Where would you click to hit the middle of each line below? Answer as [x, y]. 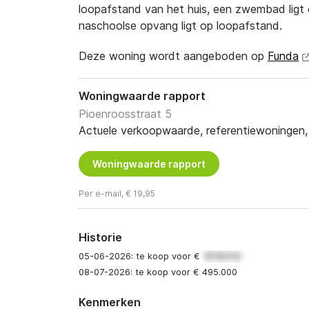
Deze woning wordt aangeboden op [173, 56]
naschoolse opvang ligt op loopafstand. [180, 26]
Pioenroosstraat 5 [125, 114]
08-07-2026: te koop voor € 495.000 [158, 272]
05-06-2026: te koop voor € [141, 256]
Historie [100, 237]
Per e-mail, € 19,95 [117, 193]
